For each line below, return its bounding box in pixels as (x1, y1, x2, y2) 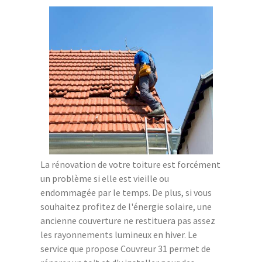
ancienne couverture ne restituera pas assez (40, 214, 215, 226)
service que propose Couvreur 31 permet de (40, 242, 211, 254)
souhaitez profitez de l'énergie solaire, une (40, 200, 212, 212)
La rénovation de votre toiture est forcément (40, 158, 220, 170)
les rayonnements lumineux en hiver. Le (40, 228, 197, 240)
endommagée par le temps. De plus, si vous (40, 186, 212, 198)
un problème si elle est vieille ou (40, 172, 169, 184)
